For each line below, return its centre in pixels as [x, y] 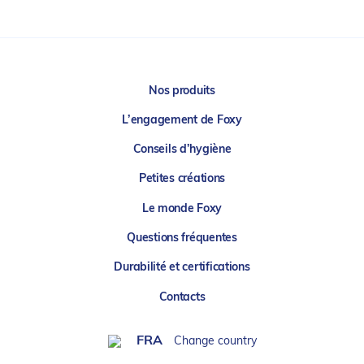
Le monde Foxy [182, 209]
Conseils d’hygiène [182, 150]
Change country [215, 341]
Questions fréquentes [182, 238]
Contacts [182, 297]
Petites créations [182, 180]
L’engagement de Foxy [182, 120]
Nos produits [182, 91]
